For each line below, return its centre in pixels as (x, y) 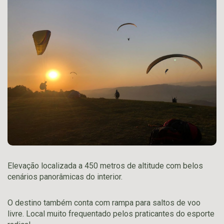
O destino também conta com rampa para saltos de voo (104, 202)
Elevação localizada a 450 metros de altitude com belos (105, 165)
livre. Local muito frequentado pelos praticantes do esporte (111, 213)
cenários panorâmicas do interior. (65, 176)
